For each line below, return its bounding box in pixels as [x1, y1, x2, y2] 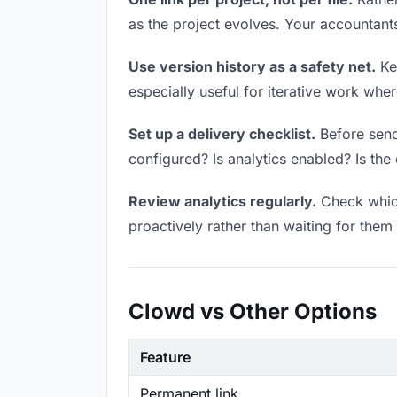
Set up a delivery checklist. [128, 125, 315, 143]
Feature [140, 348, 191, 366]
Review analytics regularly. [128, 192, 316, 210]
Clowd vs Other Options [128, 299, 377, 324]
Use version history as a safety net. [128, 58, 376, 75]
